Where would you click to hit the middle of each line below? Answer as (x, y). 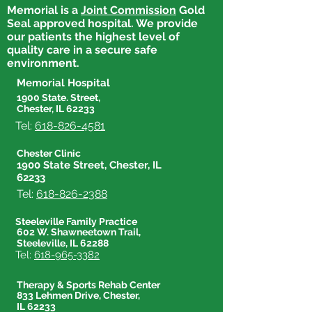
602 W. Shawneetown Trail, (79, 232)
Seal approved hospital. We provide (102, 23)
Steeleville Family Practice (76, 221)
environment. (43, 63)
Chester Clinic (49, 153)
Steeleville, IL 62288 (63, 243)
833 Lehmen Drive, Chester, (78, 295)
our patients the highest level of (93, 37)
